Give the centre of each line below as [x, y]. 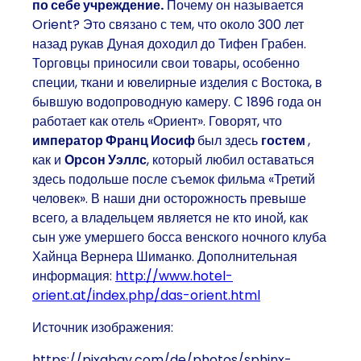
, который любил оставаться [230, 160]
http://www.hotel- [174, 276]
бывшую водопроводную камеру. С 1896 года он [177, 102]
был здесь [229, 140]
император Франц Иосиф [115, 140]
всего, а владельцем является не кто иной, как [170, 218]
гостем [284, 140]
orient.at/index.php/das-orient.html [146, 295]
